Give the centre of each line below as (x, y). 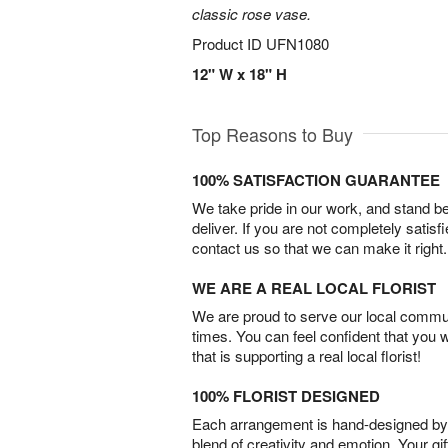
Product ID (229, 43)
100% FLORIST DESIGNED (286, 396)
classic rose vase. (251, 13)
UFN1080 (297, 43)
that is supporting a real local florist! (306, 355)
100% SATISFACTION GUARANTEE (316, 180)
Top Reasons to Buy (272, 134)
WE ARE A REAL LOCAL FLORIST (314, 288)
